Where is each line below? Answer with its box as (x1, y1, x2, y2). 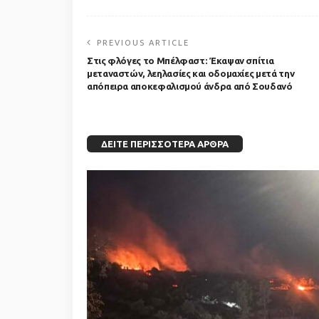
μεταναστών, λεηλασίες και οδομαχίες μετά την (87, 68, 295, 79)
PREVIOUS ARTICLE (97, 38, 189, 48)
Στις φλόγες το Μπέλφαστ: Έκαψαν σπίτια (87, 56, 274, 66)
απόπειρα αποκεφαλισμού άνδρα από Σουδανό (87, 81, 293, 92)
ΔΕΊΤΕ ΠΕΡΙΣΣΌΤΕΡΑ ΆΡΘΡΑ (101, 139, 229, 150)
